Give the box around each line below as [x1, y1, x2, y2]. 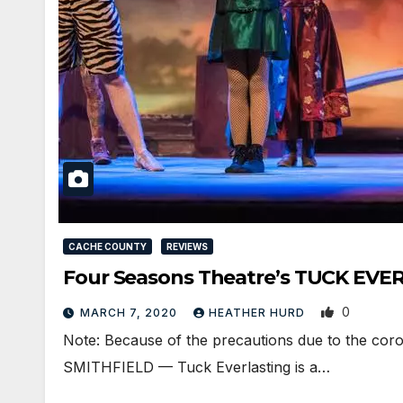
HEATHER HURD [209, 306, 309, 320]
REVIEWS [166, 241, 208, 253]
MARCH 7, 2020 [80, 306, 181, 320]
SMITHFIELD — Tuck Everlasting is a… [63, 358, 330, 377]
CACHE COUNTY [68, 241, 147, 253]
